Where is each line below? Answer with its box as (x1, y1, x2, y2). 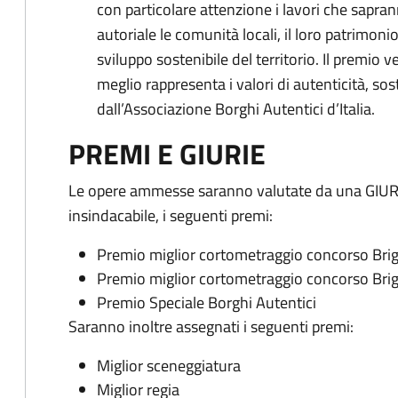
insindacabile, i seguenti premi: (68, 203, 273, 228)
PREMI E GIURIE (68, 132, 266, 176)
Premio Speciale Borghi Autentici (97, 291, 316, 315)
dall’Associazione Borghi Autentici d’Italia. (97, 97, 375, 122)
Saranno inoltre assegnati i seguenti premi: (68, 314, 354, 339)
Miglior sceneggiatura (97, 354, 241, 378)
